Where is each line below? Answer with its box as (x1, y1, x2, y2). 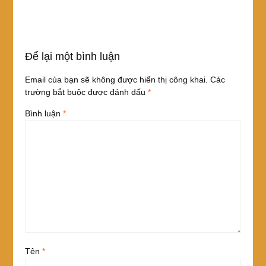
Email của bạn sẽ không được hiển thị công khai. (24, 74, 208, 84)
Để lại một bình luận (24, 50, 120, 62)
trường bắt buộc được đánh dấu (24, 87, 148, 97)
